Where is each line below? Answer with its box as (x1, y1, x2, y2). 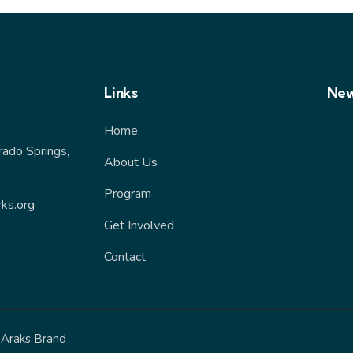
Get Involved (104, 217, 174, 235)
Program (104, 185, 151, 203)
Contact (104, 248, 146, 266)
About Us (104, 154, 158, 172)
